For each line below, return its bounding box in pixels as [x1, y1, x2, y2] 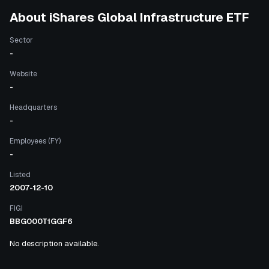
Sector [10, 35, 33, 45]
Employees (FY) [10, 136, 61, 146]
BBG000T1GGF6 [10, 216, 73, 226]
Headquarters [10, 103, 57, 112]
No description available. [10, 238, 99, 249]
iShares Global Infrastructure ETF [49, 10, 249, 25]
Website [10, 69, 37, 79]
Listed [10, 170, 31, 180]
